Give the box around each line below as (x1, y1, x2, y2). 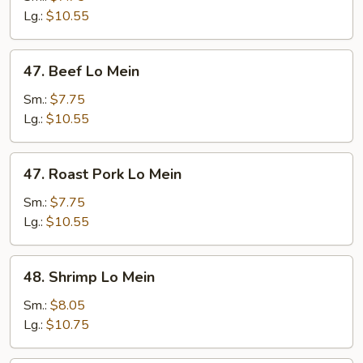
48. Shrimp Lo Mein (23, 267, 155, 287)
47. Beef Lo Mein (23, 62, 139, 81)
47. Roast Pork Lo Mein (23, 164, 181, 184)
